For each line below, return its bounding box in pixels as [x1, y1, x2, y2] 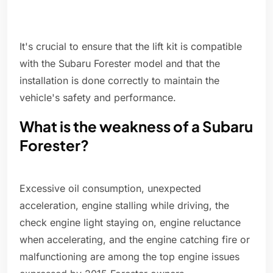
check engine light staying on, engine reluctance [19, 216, 241, 229]
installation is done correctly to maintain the [19, 74, 219, 87]
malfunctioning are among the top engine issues [19, 250, 239, 263]
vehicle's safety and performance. [19, 91, 176, 104]
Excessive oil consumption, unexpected [19, 182, 201, 195]
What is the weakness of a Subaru [19, 117, 253, 136]
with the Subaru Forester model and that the [19, 57, 220, 70]
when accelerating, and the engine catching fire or [19, 233, 250, 246]
